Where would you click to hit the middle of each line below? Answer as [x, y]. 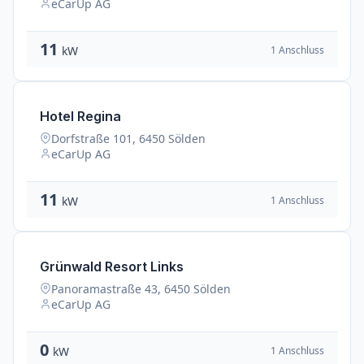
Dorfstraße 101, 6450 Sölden [128, 139]
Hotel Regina [80, 116]
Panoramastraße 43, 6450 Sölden [141, 289]
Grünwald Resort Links [112, 266]
